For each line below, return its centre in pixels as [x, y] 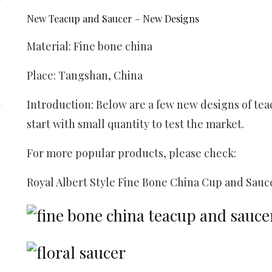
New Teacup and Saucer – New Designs [113, 19]
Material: [50, 46]
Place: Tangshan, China [85, 75]
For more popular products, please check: [131, 153]
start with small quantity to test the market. [135, 124]
